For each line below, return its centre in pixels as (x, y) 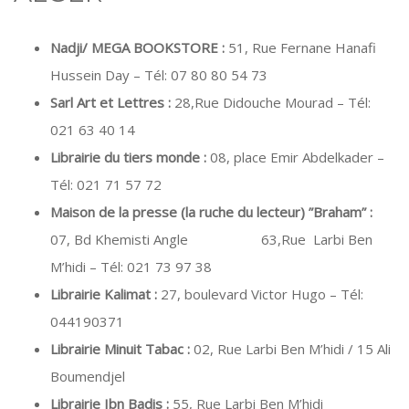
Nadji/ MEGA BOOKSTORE (134, 47)
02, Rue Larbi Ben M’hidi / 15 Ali (292, 349)
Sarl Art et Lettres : (112, 102)
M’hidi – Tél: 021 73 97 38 (131, 267)
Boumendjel (88, 376)
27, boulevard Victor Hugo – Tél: (262, 294)
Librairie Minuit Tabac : (122, 349)
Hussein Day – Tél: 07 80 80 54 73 (159, 75)
